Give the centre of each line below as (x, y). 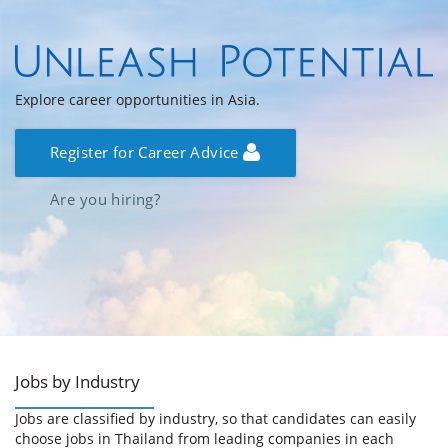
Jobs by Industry (77, 382)
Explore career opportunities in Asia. (137, 99)
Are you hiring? (105, 200)
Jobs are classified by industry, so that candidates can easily (215, 419)
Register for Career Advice (147, 152)
